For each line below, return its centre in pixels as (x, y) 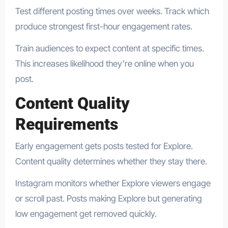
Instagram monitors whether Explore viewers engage (113, 183)
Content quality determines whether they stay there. (111, 161)
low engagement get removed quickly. (86, 213)
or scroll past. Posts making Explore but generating (108, 198)
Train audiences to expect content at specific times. (109, 49)
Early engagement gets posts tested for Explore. (104, 146)
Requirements (66, 124)
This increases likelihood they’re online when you (104, 64)
